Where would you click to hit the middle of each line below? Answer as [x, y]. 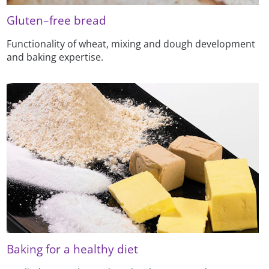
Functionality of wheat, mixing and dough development [131, 44]
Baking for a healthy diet [73, 249]
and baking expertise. [55, 57]
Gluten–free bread [57, 20]
